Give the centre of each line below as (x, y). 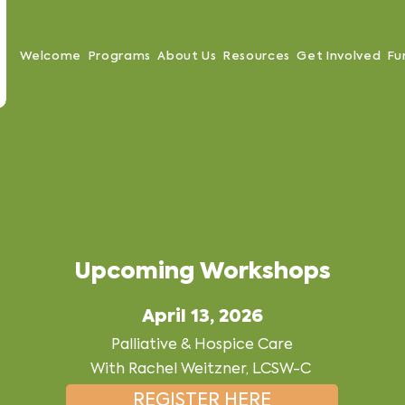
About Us (187, 57)
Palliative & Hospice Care (202, 345)
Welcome (51, 57)
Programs (119, 57)
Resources (257, 57)
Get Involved (339, 57)
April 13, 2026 (202, 317)
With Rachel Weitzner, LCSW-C (202, 370)
